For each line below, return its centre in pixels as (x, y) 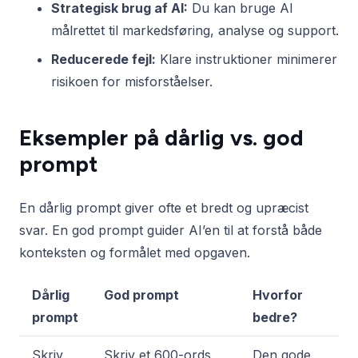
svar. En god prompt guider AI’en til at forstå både (171, 231)
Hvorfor (278, 295)
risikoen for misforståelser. (132, 82)
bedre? (275, 318)
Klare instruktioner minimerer (247, 60)
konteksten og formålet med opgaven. (135, 253)
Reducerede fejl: (103, 60)
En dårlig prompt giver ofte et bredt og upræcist (164, 208)
